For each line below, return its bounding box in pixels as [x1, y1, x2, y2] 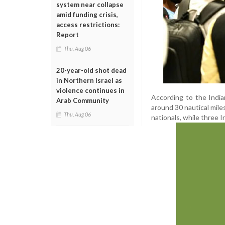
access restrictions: [56, 21, 120, 29]
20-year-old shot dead [56, 66, 127, 74]
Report [56, 31, 79, 39]
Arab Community [56, 96, 109, 104]
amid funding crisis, [56, 11, 118, 19]
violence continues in [56, 86, 125, 94]
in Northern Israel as [56, 76, 122, 84]
